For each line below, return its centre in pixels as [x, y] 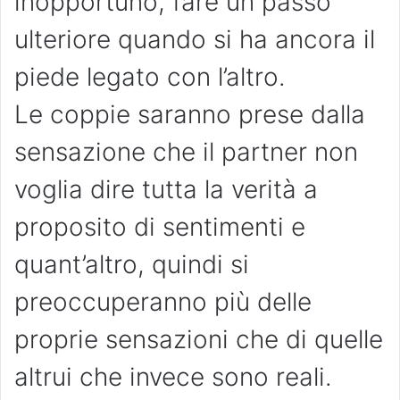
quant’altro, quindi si [132, 265]
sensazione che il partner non [186, 152]
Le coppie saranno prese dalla [190, 115]
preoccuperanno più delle [163, 302]
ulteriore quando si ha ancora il [195, 40]
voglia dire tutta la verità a [166, 190]
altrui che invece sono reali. [173, 377]
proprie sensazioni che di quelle [199, 340]
